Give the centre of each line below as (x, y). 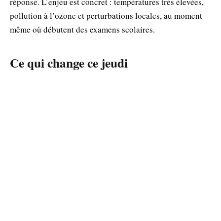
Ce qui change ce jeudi (69, 63)
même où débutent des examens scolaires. (82, 29)
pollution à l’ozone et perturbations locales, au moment (106, 15)
